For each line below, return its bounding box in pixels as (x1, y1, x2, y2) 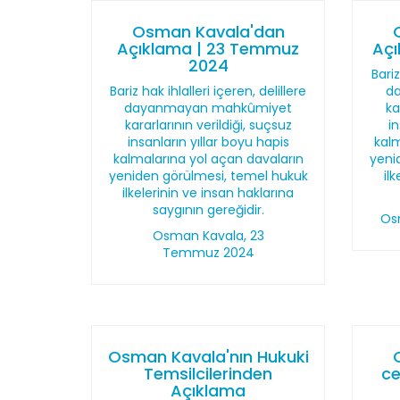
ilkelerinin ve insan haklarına (122, 184, 295, 202)
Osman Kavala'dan (131, 21, 285, 43)
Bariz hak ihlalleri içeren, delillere (110, 82, 307, 100)
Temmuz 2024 (162, 244, 254, 262)
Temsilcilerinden (144, 362, 273, 385)
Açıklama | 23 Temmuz (117, 37, 300, 60)
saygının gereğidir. (152, 201, 264, 219)
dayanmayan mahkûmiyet (124, 99, 293, 117)
